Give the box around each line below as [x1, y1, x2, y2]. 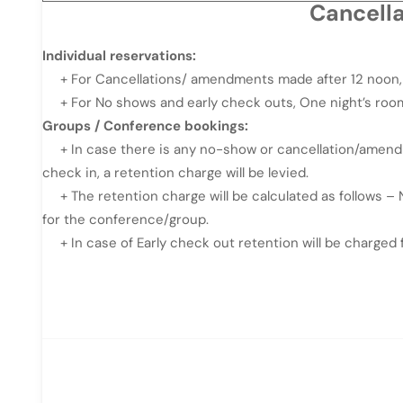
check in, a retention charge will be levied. [42, 164, 309, 182]
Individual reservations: [42, 47, 196, 65]
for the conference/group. [42, 210, 209, 228]
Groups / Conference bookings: [42, 117, 248, 135]
